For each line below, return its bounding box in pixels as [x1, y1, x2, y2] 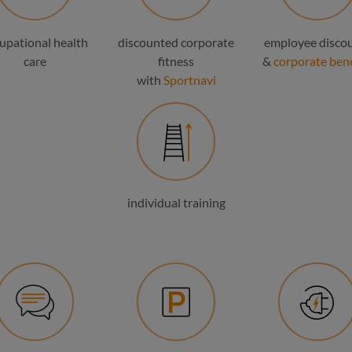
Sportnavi [163, 72, 216, 87]
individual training [126, 195, 225, 210]
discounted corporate [118, 35, 234, 49]
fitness [158, 53, 194, 68]
